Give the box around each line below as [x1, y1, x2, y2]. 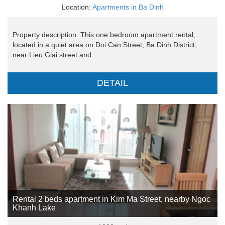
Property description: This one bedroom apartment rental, [13, 31, 195, 39]
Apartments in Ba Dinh [92, 3, 164, 12]
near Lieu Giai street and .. [13, 51, 97, 59]
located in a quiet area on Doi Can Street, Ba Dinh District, [13, 41, 197, 49]
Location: [61, 3, 92, 12]
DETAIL [97, 78, 128, 88]
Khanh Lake [13, 203, 56, 212]
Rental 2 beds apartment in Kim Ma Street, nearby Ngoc [13, 195, 210, 204]
